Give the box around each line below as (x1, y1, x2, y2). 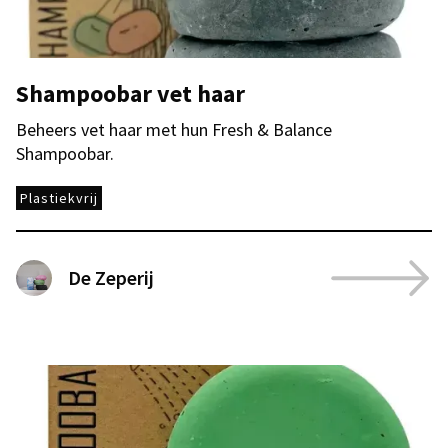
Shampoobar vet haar (16, 78, 245, 109)
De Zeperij (68, 265, 154, 290)
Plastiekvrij (20, 189, 98, 207)
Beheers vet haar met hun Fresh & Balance (16, 118, 332, 141)
